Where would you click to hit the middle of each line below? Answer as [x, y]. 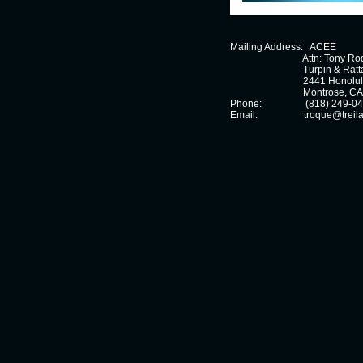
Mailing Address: [268, 47]
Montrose [316, 92]
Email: [244, 115]
